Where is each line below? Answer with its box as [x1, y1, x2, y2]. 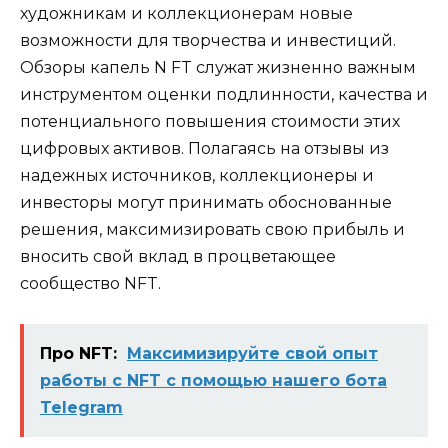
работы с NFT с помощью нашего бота [40, 371, 387, 391]
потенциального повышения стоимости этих [20, 111, 400, 131]
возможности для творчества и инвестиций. [20, 30, 396, 50]
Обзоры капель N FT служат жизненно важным [20, 57, 416, 77]
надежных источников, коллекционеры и [20, 165, 374, 185]
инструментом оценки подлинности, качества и [20, 84, 428, 104]
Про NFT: [40, 344, 117, 364]
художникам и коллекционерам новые [20, 3, 353, 23]
